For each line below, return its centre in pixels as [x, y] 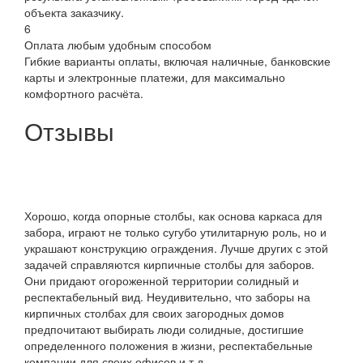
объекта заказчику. [74, 12]
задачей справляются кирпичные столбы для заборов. [169, 264]
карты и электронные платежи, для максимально [155, 77]
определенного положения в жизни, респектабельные [169, 345]
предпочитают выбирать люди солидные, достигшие [164, 329]
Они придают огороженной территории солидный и [162, 280]
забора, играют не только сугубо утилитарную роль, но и [175, 231]
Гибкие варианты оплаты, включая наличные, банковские [177, 60]
